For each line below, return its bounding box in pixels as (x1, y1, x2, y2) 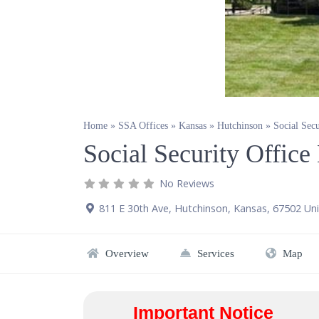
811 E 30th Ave (99, 201, 169, 215)
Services (194, 247, 234, 259)
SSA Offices (118, 120, 168, 132)
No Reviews (159, 176, 215, 190)
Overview (103, 247, 149, 259)
